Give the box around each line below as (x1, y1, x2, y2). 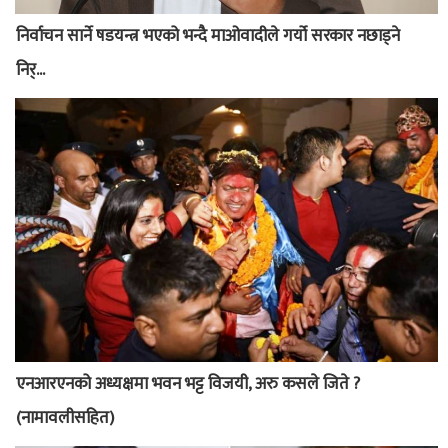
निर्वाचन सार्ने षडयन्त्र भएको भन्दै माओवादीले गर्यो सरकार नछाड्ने (16, 21, 400, 50)
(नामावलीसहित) (16, 403, 114, 432)
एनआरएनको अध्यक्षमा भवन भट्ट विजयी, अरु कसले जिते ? (16, 369, 360, 398)
